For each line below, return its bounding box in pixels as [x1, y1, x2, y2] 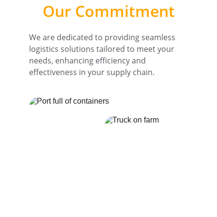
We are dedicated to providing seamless [29, 32, 177, 43]
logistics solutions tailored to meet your [29, 44, 176, 54]
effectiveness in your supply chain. [29, 67, 155, 77]
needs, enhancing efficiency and [29, 55, 148, 66]
